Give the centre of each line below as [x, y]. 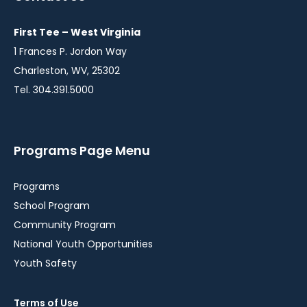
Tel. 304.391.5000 [54, 90]
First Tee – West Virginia [77, 33]
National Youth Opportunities [83, 244]
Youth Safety [45, 263]
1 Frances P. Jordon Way [70, 52]
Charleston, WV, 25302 [67, 71]
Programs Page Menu [82, 151]
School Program [52, 206]
